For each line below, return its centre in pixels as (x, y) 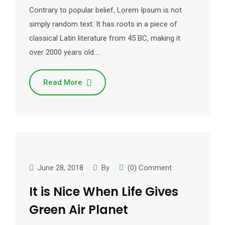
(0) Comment (150, 168)
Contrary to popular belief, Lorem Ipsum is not (105, 10)
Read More (63, 82)
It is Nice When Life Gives (104, 192)
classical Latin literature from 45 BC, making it (105, 38)
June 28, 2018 (61, 168)
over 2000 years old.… (65, 52)
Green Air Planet (79, 210)
